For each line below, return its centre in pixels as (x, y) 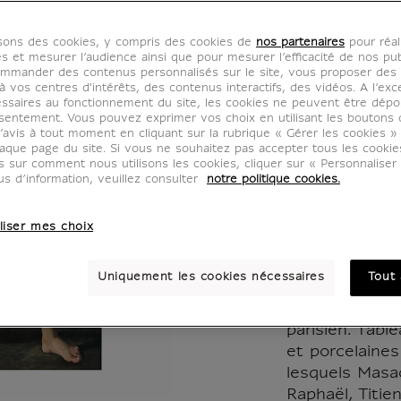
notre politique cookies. (273, 180)
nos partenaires (300, 43)
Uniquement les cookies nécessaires (211, 277)
